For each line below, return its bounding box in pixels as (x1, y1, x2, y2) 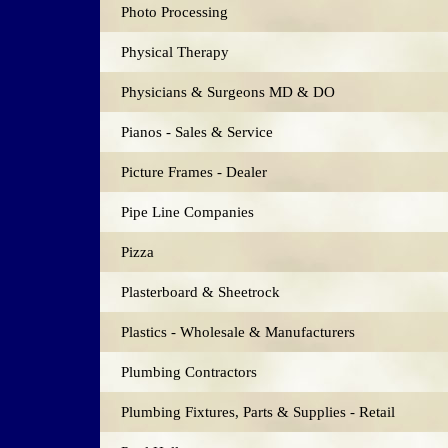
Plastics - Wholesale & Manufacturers (121, 323, 355, 340)
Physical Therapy (121, 43, 229, 60)
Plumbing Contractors (121, 363, 257, 380)
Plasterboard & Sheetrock (121, 283, 280, 300)
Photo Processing (121, 3, 228, 20)
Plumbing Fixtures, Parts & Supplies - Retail (121, 403, 395, 420)
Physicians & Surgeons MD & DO (121, 83, 335, 100)
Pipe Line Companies (121, 203, 254, 220)
